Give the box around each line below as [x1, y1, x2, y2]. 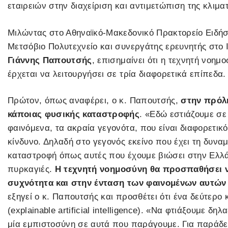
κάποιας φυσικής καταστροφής [8, 109, 140, 120]
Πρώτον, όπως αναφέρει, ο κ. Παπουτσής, [8, 96, 178, 106]
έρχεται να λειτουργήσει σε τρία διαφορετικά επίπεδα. [8, 69, 226, 79]
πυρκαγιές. [8, 164, 55, 175]
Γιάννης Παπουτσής [8, 55, 92, 65]
